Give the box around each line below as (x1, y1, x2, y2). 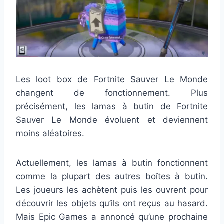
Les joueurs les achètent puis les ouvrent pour (16, 184, 208, 195)
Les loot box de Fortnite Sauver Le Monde (16, 74, 208, 84)
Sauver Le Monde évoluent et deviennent (16, 114, 208, 125)
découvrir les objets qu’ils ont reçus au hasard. (16, 198, 208, 208)
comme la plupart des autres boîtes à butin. (16, 171, 208, 181)
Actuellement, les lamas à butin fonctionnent (16, 157, 208, 168)
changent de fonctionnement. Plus (16, 87, 208, 98)
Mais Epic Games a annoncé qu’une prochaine (16, 211, 208, 222)
